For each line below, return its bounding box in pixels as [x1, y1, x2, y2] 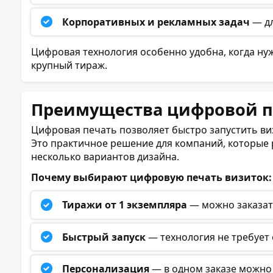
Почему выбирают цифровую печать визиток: [31, 171, 272, 185]
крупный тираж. [31, 58, 107, 73]
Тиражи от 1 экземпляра [62, 198, 188, 212]
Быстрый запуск [62, 230, 146, 244]
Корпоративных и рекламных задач [62, 15, 250, 29]
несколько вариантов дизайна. [31, 150, 179, 164]
